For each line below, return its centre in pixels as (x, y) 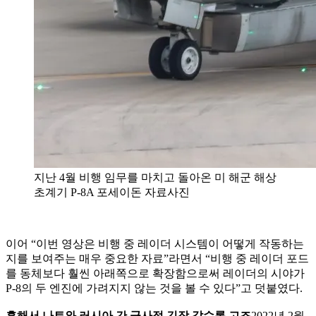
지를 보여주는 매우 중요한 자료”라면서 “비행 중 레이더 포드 (157, 258)
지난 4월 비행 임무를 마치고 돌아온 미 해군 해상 (155, 177)
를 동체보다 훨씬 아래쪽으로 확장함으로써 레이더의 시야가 (155, 273)
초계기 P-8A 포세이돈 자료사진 (112, 192)
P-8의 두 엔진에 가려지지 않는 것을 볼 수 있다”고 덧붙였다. (154, 288)
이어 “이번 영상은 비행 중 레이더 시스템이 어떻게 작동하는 (155, 243)
